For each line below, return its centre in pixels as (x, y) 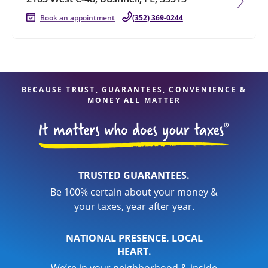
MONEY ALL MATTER (134, 100)
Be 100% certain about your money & (134, 192)
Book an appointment (77, 18)
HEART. (134, 251)
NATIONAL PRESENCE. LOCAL (134, 238)
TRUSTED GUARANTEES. (134, 175)
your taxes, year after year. (134, 206)
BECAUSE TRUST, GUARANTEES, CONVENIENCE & (134, 89)
